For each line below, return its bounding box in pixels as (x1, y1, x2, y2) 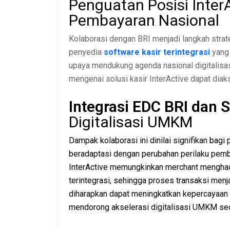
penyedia (69, 47, 104, 57)
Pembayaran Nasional (69, 11, 219, 29)
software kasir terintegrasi (104, 47, 210, 57)
